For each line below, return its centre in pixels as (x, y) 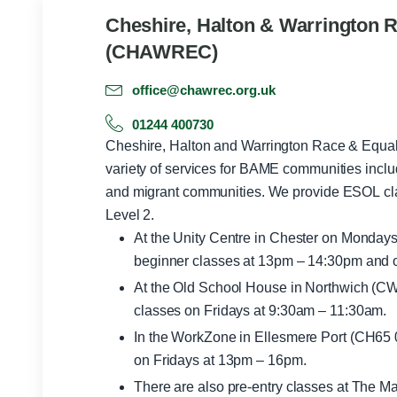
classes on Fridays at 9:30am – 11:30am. (261, 311)
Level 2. (130, 215)
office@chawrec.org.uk (204, 90)
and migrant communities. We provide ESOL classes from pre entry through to (187, 192)
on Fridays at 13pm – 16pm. (220, 361)
